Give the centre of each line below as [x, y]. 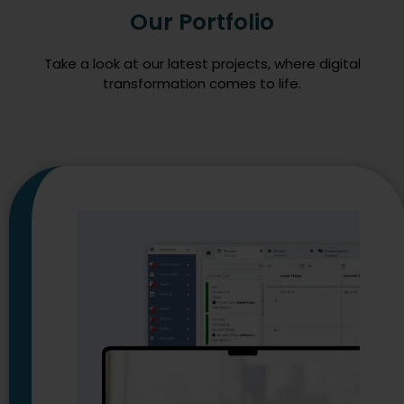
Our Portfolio [202, 22]
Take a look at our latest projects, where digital [202, 63]
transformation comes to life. [202, 83]
